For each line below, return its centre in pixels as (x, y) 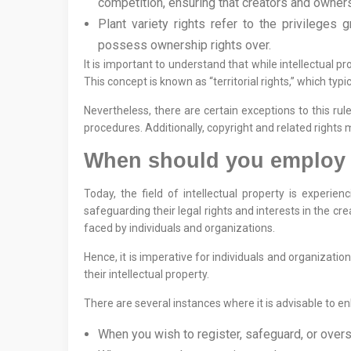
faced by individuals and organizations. (179, 228)
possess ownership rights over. (185, 45)
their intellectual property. (147, 274)
